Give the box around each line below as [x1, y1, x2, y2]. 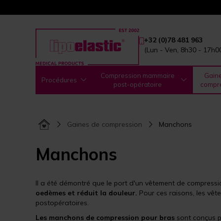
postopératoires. [36, 198, 89, 207]
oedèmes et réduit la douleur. [36, 188, 139, 197]
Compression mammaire [100, 72, 175, 79]
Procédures [41, 76, 77, 84]
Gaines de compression [67, 120, 142, 129]
